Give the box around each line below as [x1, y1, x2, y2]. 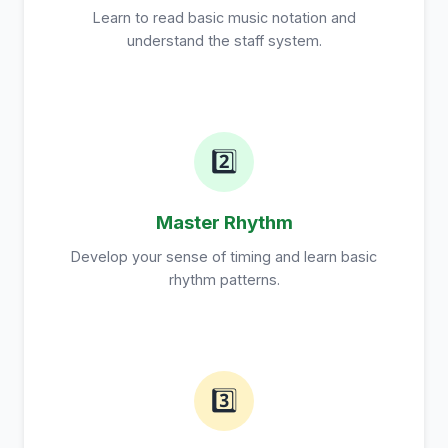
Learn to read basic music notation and [92, 9, 356, 26]
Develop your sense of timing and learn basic [71, 248, 377, 265]
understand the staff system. [126, 32, 322, 49]
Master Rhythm [155, 211, 293, 234]
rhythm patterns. [168, 271, 280, 288]
